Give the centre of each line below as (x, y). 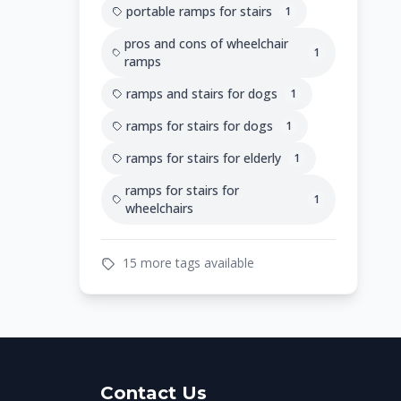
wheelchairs (160, 208)
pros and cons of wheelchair (207, 43)
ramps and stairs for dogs (202, 94)
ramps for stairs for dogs (200, 126)
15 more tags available (187, 263)
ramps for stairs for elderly (204, 158)
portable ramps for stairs (199, 11)
